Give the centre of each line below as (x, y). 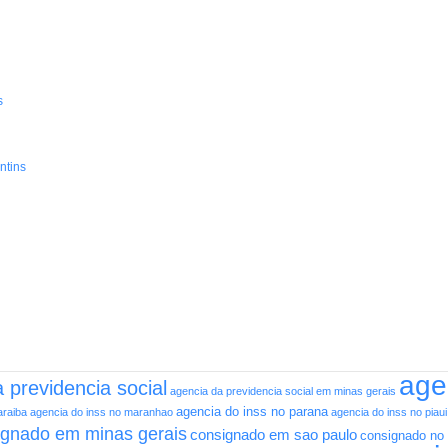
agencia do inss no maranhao (101, 412)
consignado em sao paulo (273, 435)
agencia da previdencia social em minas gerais (283, 391)
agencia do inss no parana (252, 412)
